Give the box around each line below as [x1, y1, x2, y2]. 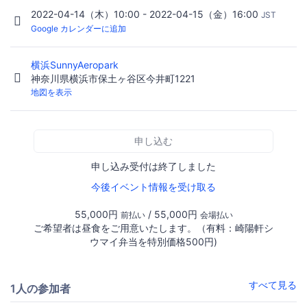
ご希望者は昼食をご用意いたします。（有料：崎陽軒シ [34, 221, 273, 234]
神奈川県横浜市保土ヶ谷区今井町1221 [31, 73, 195, 85]
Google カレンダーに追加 [31, 23, 126, 34]
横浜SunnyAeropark [31, 59, 121, 71]
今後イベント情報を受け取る [91, 180, 216, 193]
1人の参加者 [10, 281, 71, 295]
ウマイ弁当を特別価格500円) [90, 235, 217, 247]
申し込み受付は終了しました [91, 160, 216, 172]
